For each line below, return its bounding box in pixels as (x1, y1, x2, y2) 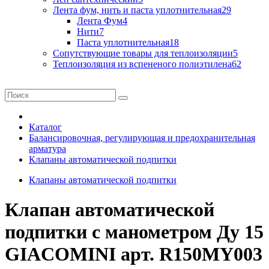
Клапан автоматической (5, 198, 214, 220)
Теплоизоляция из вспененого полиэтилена (53, 59, 232, 70)
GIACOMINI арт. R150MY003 (5, 243, 262, 265)
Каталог (29, 122, 62, 133)
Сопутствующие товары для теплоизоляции (53, 48, 233, 59)
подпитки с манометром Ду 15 (5, 220, 264, 243)
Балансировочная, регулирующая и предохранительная (29, 133, 255, 144)
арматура (29, 144, 66, 154)
